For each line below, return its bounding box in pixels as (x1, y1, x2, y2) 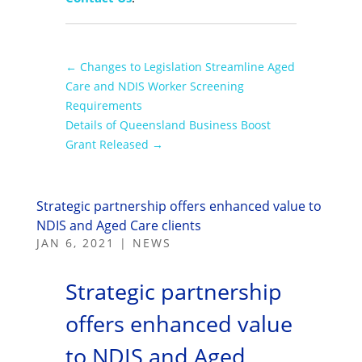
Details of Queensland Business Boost (65, 116, 271, 133)
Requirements (65, 97, 142, 113)
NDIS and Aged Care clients (36, 216, 201, 234)
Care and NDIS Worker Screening (65, 78, 244, 94)
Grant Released (65, 136, 149, 152)
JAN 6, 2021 (36, 234, 115, 250)
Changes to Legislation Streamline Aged (79, 58, 295, 74)
